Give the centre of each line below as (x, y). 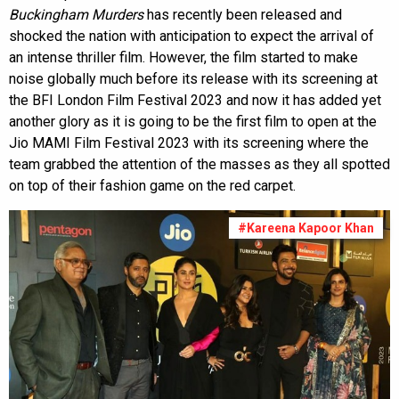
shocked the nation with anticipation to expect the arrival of (191, 36)
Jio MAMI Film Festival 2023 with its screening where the (189, 143)
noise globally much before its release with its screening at (193, 79)
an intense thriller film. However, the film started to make (183, 57)
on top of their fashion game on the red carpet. (152, 186)
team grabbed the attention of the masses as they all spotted (199, 164)
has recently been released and (243, 15)
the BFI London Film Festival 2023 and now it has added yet (195, 100)
